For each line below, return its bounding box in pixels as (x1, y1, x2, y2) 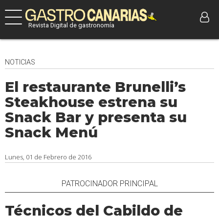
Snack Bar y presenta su (5, 109, 187, 126)
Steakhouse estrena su (5, 93, 177, 110)
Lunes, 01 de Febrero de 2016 (5, 153, 91, 161)
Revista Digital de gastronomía (28, 21, 114, 29)
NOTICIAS (5, 58, 35, 66)
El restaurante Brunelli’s (5, 78, 186, 95)
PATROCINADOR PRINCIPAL (61, 179, 158, 188)
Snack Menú (5, 124, 98, 141)
